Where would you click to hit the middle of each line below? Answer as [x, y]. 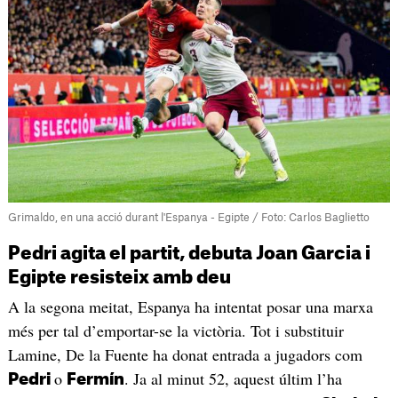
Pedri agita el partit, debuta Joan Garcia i [189, 255]
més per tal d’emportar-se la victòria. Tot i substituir [175, 331]
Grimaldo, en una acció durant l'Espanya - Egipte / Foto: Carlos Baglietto [188, 218]
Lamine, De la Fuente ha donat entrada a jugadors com [185, 355]
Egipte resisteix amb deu [119, 279]
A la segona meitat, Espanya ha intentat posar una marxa [190, 307]
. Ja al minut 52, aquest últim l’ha [233, 379]
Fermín [95, 380]
